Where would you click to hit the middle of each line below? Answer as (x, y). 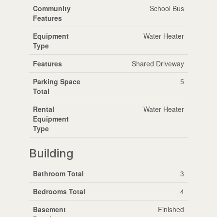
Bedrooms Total (59, 191)
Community (52, 8)
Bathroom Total (58, 173)
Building (51, 153)
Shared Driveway (158, 63)
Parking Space (56, 81)
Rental (43, 109)
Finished (171, 209)
